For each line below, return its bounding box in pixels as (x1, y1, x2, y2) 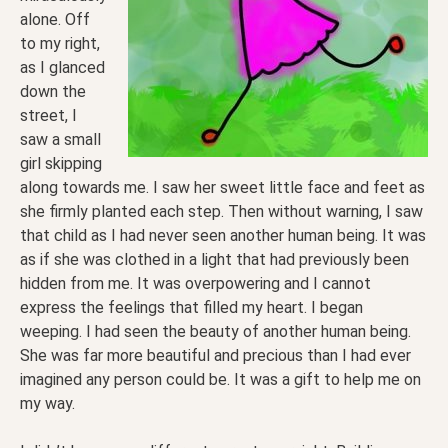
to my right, (20, 34, 100, 54)
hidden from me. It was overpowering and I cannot (20, 274, 371, 294)
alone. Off (20, 10, 90, 30)
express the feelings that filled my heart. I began (20, 298, 363, 318)
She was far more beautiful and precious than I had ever (20, 346, 411, 366)
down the (20, 82, 86, 102)
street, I (20, 106, 77, 126)
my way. (20, 394, 75, 414)
